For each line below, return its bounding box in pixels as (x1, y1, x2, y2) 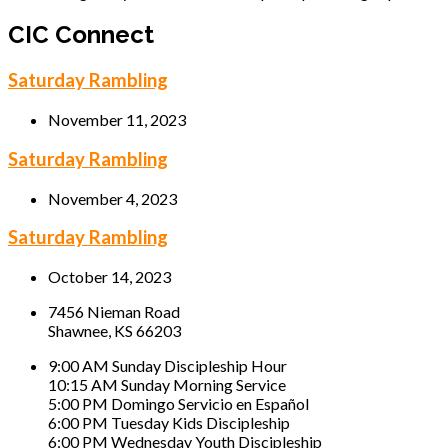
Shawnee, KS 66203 (48, 320, 181, 340)
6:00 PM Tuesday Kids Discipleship (48, 412, 290, 432)
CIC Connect (8, 20, 154, 50)
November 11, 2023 (48, 110, 186, 130)
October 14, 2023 (48, 266, 171, 286)
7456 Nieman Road (48, 301, 180, 321)
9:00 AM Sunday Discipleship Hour (48, 355, 287, 375)
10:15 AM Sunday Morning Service (48, 374, 286, 394)
